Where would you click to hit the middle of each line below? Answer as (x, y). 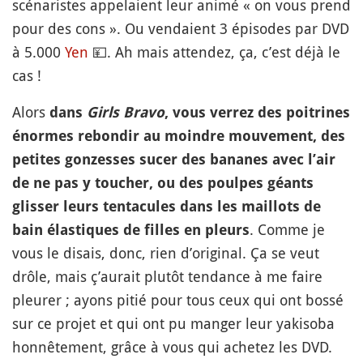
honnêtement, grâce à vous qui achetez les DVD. (172, 347)
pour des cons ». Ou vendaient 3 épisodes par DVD (181, 28)
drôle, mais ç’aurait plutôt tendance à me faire (167, 276)
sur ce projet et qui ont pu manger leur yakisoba (173, 323)
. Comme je (287, 229)
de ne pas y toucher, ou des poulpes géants (163, 183)
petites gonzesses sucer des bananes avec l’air (174, 159)
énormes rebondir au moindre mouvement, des (179, 136)
